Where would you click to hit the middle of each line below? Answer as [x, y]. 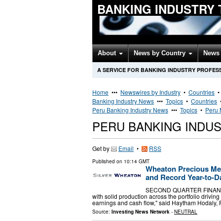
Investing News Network [141, 211]
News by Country [161, 53]
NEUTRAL [186, 211]
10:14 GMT [137, 161]
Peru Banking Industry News [130, 110]
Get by [102, 148]
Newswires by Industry [150, 92]
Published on [108, 161]
